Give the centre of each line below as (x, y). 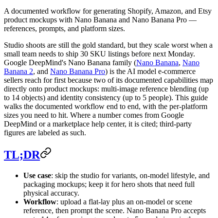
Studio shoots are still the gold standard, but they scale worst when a (108, 45)
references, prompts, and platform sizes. (64, 28)
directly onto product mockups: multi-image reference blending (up (106, 89)
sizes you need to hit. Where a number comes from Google (94, 115)
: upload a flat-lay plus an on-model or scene (124, 201)
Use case (37, 175)
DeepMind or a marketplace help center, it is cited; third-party (98, 124)
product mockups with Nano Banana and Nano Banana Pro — (100, 19)
